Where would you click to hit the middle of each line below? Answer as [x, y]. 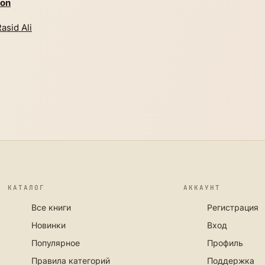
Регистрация [233, 207]
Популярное [56, 243]
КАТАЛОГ [27, 187]
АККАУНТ [202, 187]
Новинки [49, 225]
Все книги [51, 207]
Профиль [225, 243]
